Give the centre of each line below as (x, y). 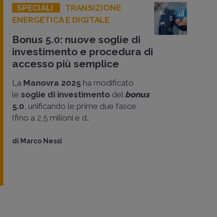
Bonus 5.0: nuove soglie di (76, 39)
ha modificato (108, 83)
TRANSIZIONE (93, 8)
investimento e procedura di (83, 51)
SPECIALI (36, 8)
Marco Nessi (41, 141)
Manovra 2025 (53, 83)
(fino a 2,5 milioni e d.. (51, 117)
